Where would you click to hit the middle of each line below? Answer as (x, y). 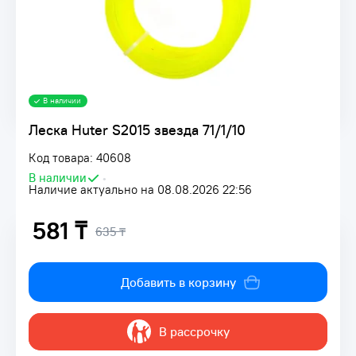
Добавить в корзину (178, 282)
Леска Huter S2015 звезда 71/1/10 (137, 130)
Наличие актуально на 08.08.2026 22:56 (140, 190)
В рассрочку (194, 332)
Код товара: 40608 (80, 158)
